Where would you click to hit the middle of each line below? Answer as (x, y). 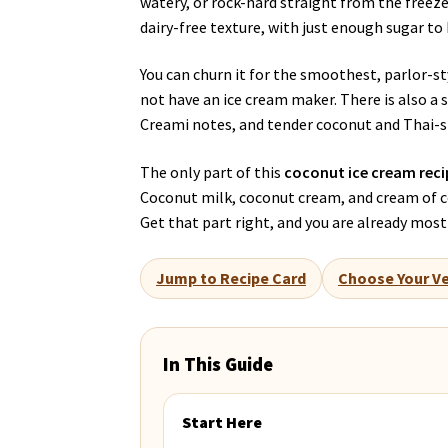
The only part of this (212, 172)
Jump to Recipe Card (231, 277)
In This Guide (218, 364)
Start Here (222, 421)
